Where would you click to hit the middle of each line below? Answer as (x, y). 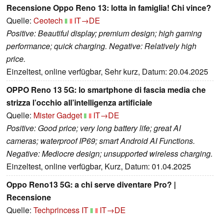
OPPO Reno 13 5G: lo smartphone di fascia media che (106, 89)
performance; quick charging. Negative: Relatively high (101, 46)
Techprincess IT (61, 210)
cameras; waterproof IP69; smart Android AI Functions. (101, 140)
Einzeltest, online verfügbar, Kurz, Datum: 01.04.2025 (99, 166)
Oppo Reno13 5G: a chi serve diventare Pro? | (91, 184)
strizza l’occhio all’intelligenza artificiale (79, 102)
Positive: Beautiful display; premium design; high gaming (104, 33)
